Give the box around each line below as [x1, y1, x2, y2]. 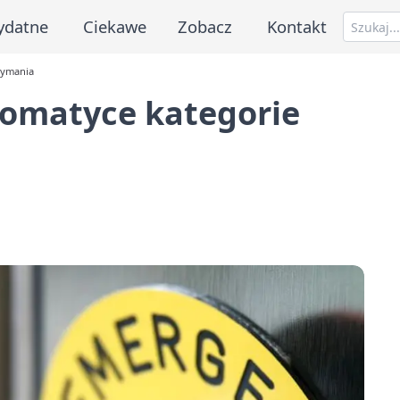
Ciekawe [82, 14, 146, 37]
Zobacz [178, 14, 233, 37]
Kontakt [267, 14, 328, 37]
